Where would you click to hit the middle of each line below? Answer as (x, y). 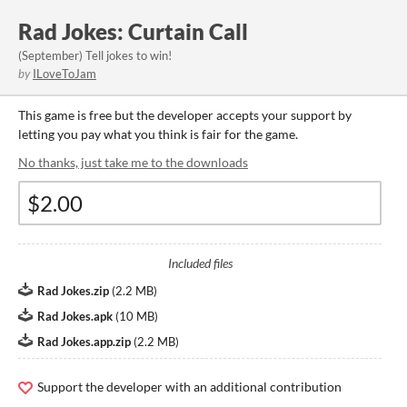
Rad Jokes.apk (75, 316)
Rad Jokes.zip (73, 291)
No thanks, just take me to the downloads (133, 162)
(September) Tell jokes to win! (95, 55)
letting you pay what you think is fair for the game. (158, 134)
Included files (200, 263)
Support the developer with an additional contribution (188, 387)
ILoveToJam (65, 74)
